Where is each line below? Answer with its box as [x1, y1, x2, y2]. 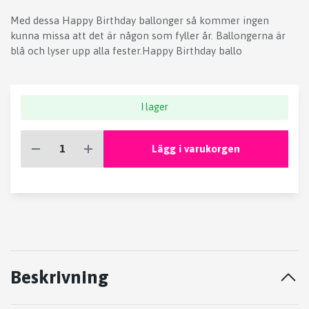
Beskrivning [10, 266, 109, 288]
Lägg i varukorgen [151, 142, 240, 154]
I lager [141, 101, 168, 113]
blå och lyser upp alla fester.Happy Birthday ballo [10, 45, 242, 57]
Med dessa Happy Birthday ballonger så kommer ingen [10, 14, 269, 27]
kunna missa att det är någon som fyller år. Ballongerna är [10, 30, 286, 42]
